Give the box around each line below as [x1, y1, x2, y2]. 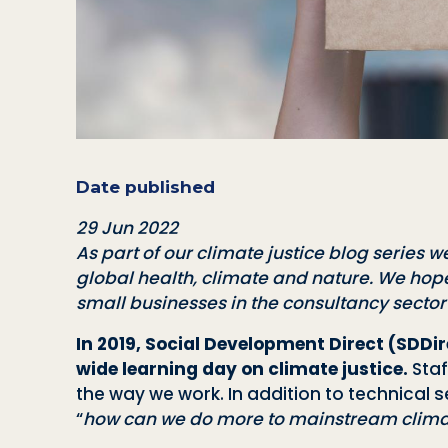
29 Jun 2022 [76, 215, 178, 240]
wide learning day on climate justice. [76, 356, 412, 381]
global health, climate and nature [76, 265, 369, 290]
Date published [76, 175, 215, 197]
